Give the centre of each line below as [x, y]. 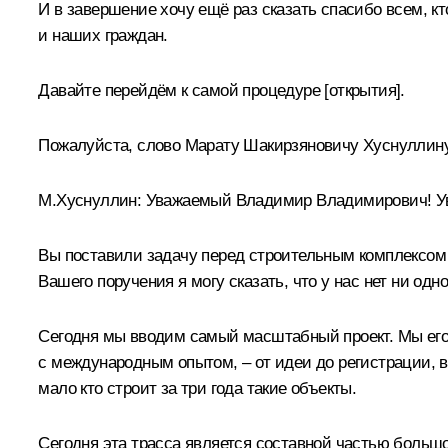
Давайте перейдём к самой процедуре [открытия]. [221, 90]
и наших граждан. [103, 35]
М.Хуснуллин [87, 200]
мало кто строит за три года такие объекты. [197, 388]
